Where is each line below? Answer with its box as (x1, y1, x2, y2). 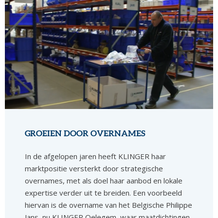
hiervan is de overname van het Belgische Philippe (25, 200, 193, 210)
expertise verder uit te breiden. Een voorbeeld (25, 187, 182, 198)
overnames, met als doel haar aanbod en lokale (25, 175, 183, 185)
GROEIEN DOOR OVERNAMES (25, 128, 146, 138)
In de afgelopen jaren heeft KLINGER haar (25, 151, 166, 161)
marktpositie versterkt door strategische (25, 163, 163, 173)
